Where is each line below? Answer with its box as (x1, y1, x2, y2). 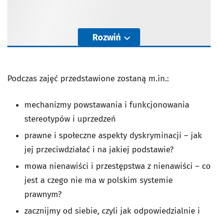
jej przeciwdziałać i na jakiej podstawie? (24, 145, 174, 155)
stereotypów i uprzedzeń (24, 114, 116, 124)
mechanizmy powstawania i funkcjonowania (24, 100, 189, 110)
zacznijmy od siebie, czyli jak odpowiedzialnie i (24, 206, 200, 216)
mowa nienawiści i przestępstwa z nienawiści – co (24, 161, 211, 171)
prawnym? (24, 189, 62, 200)
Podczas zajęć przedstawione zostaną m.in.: (7, 73, 169, 84)
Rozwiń (92, 32, 121, 43)
